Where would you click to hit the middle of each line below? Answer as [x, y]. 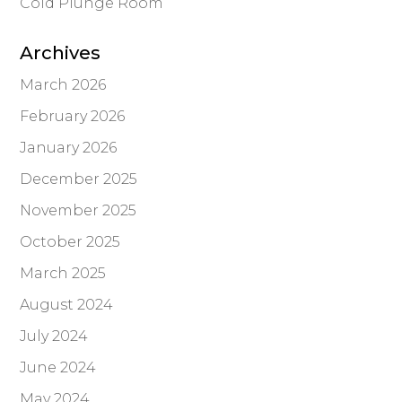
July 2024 [54, 336]
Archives [61, 53]
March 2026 [63, 85]
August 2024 [67, 305]
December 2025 [79, 179]
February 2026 [73, 117]
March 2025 [63, 274]
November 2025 [79, 211]
